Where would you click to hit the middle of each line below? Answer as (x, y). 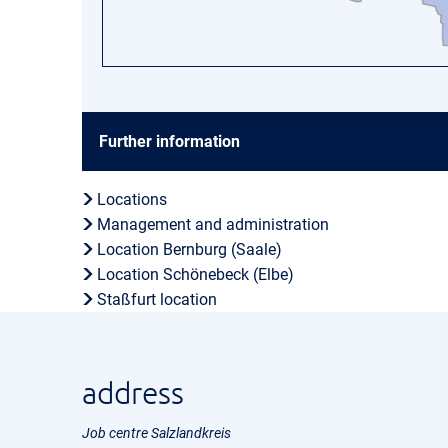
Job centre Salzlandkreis (156, 433)
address (133, 392)
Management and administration (213, 224)
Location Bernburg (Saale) (190, 249)
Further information (169, 141)
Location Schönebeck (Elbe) (196, 274)
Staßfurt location (157, 299)
